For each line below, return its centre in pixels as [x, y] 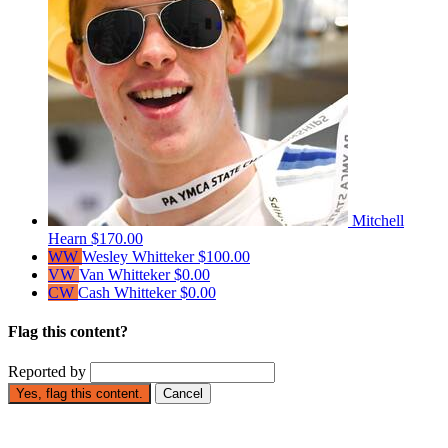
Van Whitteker [126, 274]
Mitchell [378, 220]
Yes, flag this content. [79, 394]
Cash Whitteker [129, 292]
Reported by [47, 372]
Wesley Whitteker [140, 256]
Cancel [183, 394]
